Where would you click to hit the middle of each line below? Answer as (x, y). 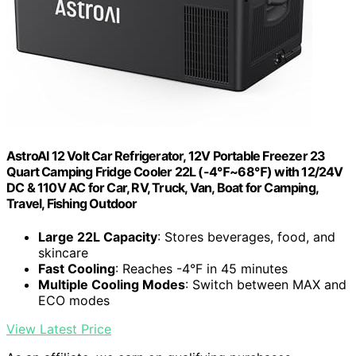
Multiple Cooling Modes (112, 284)
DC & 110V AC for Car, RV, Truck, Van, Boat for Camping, (163, 188)
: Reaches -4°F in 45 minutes (201, 268)
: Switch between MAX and (266, 284)
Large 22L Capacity (98, 236)
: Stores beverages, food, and (246, 236)
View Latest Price (59, 329)
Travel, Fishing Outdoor (72, 204)
